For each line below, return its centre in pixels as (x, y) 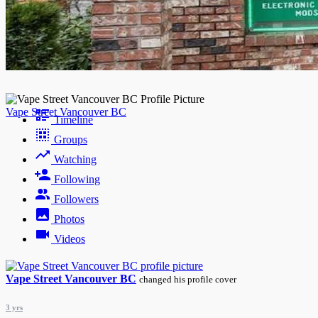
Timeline (73, 120)
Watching (75, 159)
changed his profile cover (188, 279)
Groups (71, 139)
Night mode (89, 10)
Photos (69, 219)
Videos (70, 239)
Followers (76, 199)
